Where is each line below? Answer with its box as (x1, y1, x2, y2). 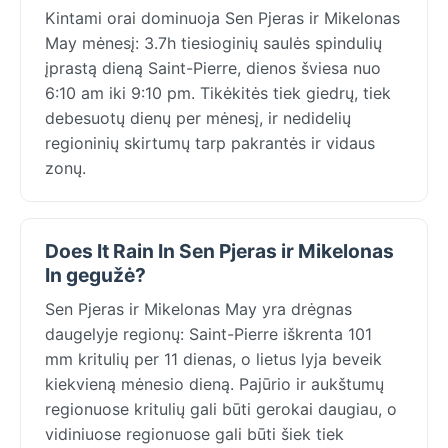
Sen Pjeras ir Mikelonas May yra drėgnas (45, 298, 352, 319)
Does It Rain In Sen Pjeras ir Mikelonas (45, 238, 394, 263)
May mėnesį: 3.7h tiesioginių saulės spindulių (45, 32, 382, 53)
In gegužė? (45, 262, 146, 287)
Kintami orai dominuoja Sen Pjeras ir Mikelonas (45, 7, 400, 28)
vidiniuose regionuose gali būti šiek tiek (45, 423, 344, 444)
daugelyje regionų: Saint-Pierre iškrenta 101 (45, 323, 372, 344)
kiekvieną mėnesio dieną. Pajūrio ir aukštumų (45, 373, 384, 394)
